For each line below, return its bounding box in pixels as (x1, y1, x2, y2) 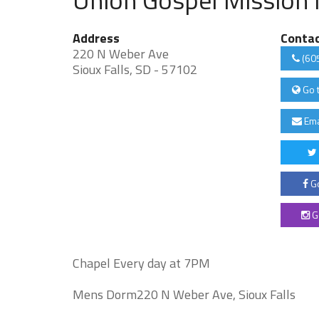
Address (73, 28, 120, 48)
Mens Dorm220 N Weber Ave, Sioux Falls (73, 285, 296, 304)
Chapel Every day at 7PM (73, 253, 210, 273)
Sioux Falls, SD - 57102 (73, 60, 197, 79)
